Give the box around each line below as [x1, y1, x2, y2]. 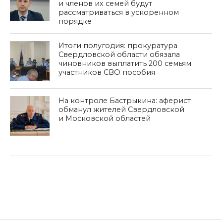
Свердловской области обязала [58, 50, 180, 59]
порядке [58, 16, 92, 26]
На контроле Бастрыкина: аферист [58, 96, 191, 105]
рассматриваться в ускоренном [58, 7, 179, 17]
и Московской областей [58, 113, 151, 123]
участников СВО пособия [58, 67, 156, 77]
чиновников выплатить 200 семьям [58, 58, 192, 68]
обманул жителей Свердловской [58, 105, 185, 114]
